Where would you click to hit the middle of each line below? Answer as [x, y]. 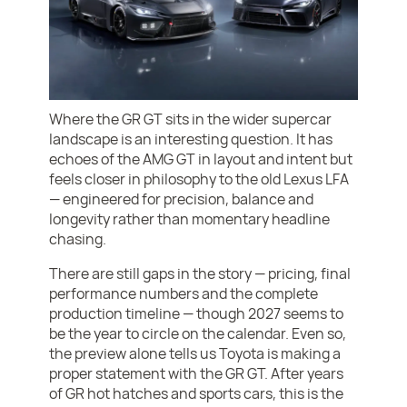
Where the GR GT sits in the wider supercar [191, 119]
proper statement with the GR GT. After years [197, 374]
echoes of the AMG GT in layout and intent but [201, 159]
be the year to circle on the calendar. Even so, [198, 334]
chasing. [78, 239]
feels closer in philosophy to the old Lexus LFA [199, 179]
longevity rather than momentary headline [190, 219]
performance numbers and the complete [184, 294]
